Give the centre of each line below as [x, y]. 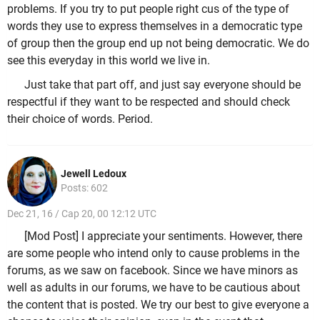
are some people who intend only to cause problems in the [153, 253]
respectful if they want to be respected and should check [149, 101]
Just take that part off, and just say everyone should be [162, 84]
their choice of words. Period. [80, 119]
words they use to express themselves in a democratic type [155, 26]
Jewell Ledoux [94, 174]
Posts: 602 [84, 188]
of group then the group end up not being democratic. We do [158, 44]
